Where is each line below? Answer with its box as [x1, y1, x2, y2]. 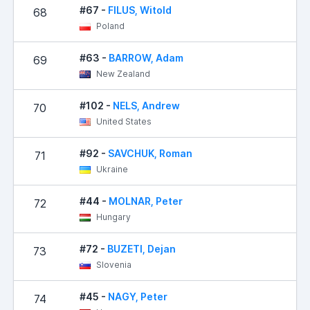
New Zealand [94, 68, 150, 79]
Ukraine [94, 163, 128, 174]
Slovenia [94, 259, 131, 270]
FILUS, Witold [108, 3, 172, 16]
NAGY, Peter [108, 290, 167, 302]
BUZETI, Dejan [107, 242, 176, 255]
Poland [94, 20, 125, 31]
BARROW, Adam [109, 51, 183, 64]
